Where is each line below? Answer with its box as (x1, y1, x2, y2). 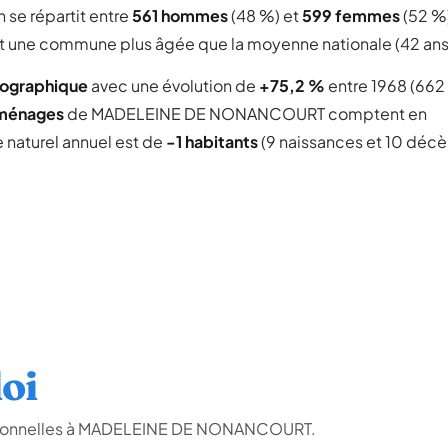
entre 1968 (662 (325, 75, 445, 96)
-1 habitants (166, 131, 258, 152)
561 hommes (132, 5, 228, 26)
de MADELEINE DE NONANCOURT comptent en (64, 103, 427, 124)
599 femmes (302, 5, 400, 26)
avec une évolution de (88, 75, 259, 96)
